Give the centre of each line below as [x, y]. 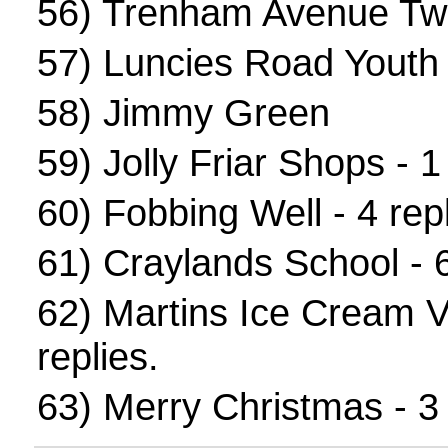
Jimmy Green [216, 112]
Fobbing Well [212, 212]
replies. [97, 356]
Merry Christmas [242, 406]
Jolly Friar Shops [243, 162]
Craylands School [250, 262]
